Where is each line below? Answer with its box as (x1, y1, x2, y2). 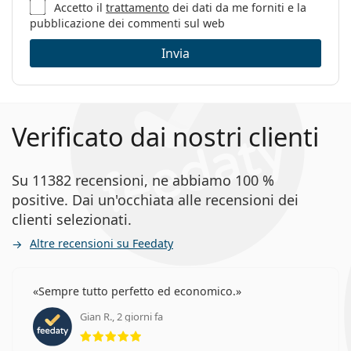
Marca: (27, 47, 60, 65)
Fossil (123, 47, 156, 65)
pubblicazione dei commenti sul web (30, 15, 225, 31)
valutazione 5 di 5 (140, 318, 243, 336)
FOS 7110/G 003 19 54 (123, 75, 251, 93)
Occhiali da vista (123, 21, 219, 39)
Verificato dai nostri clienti (12, 118, 319, 154)
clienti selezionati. (12, 209, 132, 229)
